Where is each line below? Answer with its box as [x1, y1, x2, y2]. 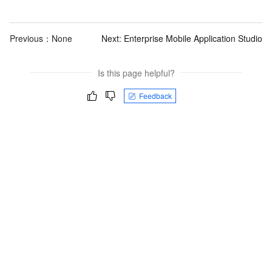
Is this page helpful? [97, 66, 175, 79]
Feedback [139, 90, 172, 101]
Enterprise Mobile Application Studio [124, 32, 262, 45]
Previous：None [10, 32, 72, 45]
